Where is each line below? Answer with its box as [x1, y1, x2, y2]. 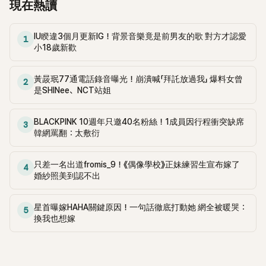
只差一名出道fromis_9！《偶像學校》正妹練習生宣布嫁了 [34, 160, 240, 170]
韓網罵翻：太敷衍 [34, 128, 100, 138]
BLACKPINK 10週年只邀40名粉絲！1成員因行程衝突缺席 [34, 117, 244, 127]
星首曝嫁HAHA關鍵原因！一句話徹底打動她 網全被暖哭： [34, 202, 247, 213]
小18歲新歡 [34, 43, 77, 53]
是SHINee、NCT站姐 [34, 85, 111, 96]
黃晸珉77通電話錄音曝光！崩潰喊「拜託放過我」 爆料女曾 [34, 74, 243, 84]
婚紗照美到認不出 [34, 171, 100, 181]
